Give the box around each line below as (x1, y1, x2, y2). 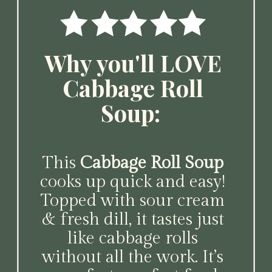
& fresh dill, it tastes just (41, 209, 224, 230)
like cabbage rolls (67, 228, 199, 249)
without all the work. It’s (42, 247, 224, 268)
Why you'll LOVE (44, 47, 222, 78)
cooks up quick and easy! (40, 172, 226, 192)
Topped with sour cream (41, 191, 225, 211)
